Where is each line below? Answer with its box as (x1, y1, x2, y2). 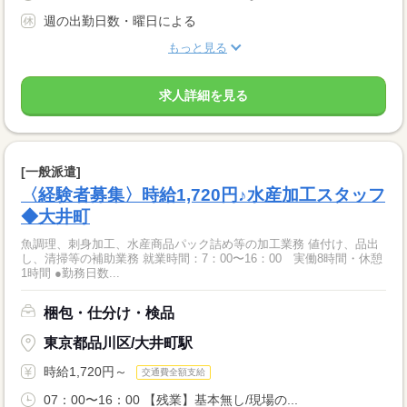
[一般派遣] (21, 164, 81, 179)
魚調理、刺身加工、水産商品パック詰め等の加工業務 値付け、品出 (21, 236, 379, 251)
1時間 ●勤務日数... (21, 265, 120, 280)
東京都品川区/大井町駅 (44, 334, 193, 351)
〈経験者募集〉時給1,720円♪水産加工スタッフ (21, 184, 385, 204)
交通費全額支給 (142, 367, 205, 378)
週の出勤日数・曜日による (44, 13, 196, 28)
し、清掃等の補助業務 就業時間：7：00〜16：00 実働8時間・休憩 (21, 251, 143, 265)
